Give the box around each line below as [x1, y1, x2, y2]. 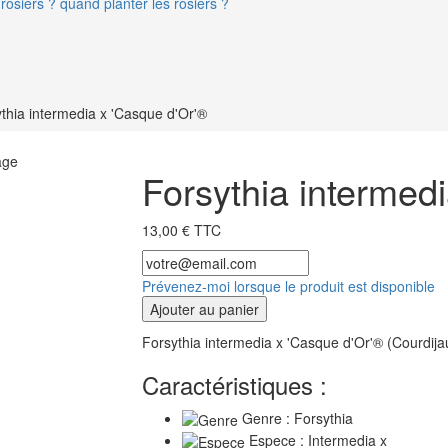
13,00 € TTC [141, 219, 221, 240]
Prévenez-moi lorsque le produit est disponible [141, 275, 435, 296]
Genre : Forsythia [237, 407, 353, 428]
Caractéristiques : [141, 366, 327, 402]
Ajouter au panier [149, 298, 259, 319]
